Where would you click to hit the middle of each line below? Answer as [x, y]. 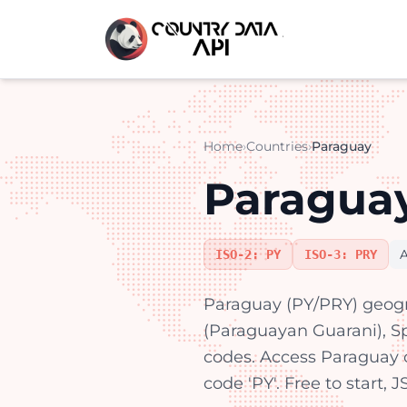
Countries [277, 146]
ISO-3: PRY [341, 254]
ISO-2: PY [248, 254]
